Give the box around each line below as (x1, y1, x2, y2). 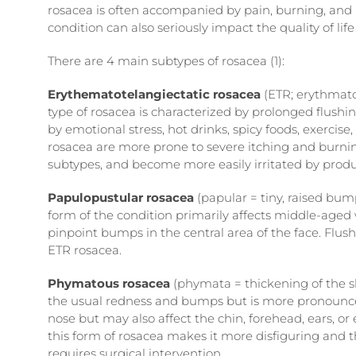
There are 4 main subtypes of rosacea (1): (48, 53, 285, 68)
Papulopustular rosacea (48, 190, 195, 205)
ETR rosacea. (48, 242, 122, 257)
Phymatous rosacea (48, 276, 171, 291)
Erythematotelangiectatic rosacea (48, 87, 261, 102)
